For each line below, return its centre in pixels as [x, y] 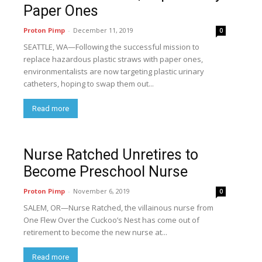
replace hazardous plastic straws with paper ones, [113, 59]
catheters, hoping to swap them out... [89, 84]
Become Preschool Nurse [106, 172]
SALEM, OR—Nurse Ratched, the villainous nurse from [118, 208]
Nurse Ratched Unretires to [111, 155]
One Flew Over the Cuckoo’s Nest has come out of [111, 220]
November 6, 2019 [101, 191]
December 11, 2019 [103, 30]
